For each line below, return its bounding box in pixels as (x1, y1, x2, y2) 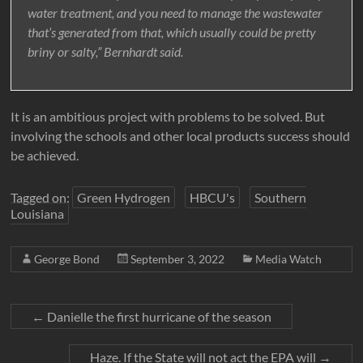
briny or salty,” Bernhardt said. (28, 43, 184, 59)
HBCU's (190, 189, 236, 205)
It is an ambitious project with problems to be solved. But (11, 108, 326, 124)
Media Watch (255, 251, 322, 266)
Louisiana (11, 205, 65, 221)
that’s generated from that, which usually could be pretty (28, 23, 317, 40)
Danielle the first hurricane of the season (45, 308, 272, 324)
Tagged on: (11, 189, 73, 205)
